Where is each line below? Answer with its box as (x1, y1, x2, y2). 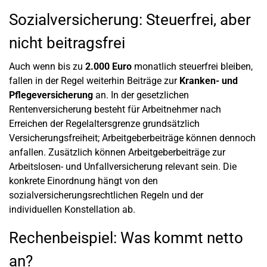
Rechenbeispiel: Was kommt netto (9, 229, 243, 247)
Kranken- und (179, 75, 238, 86)
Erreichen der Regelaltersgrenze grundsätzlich (9, 118, 200, 129)
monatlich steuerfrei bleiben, (132, 61, 253, 72)
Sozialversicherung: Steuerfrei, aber (9, 11, 251, 29)
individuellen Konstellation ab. (9, 204, 135, 215)
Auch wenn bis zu (9, 61, 85, 72)
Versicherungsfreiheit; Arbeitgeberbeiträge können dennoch (9, 132, 256, 144)
